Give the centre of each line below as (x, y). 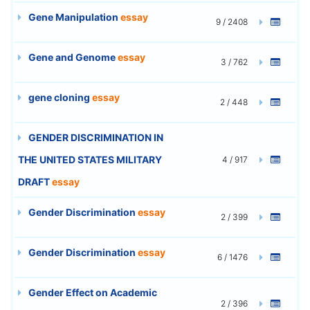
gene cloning (59, 97)
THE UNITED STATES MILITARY (90, 159)
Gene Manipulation (73, 17)
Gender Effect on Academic (92, 292)
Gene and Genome (72, 57)
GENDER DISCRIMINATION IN (95, 137)
